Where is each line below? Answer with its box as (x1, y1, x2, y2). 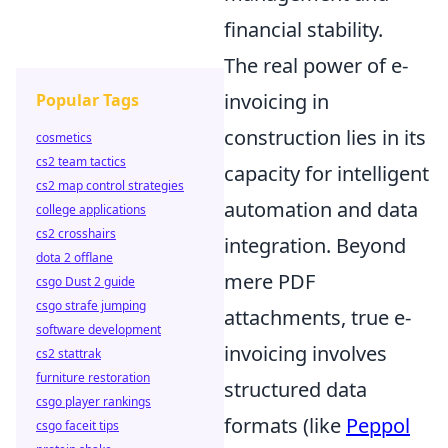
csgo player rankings (36, 393, 151, 410)
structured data (224, 376, 367, 404)
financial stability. (224, 16, 383, 44)
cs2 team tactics (36, 153, 126, 170)
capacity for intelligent (224, 160, 429, 188)
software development (36, 321, 161, 338)
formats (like (224, 412, 346, 440)
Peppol (346, 412, 410, 440)
